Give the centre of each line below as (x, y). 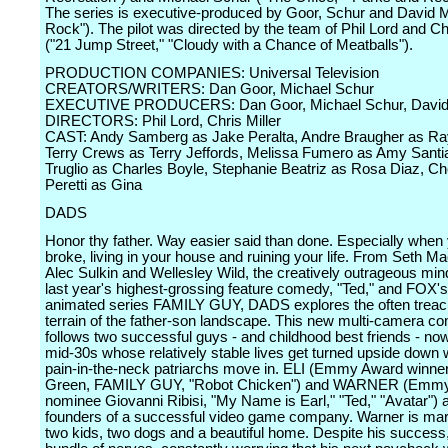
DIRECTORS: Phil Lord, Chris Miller (163, 121)
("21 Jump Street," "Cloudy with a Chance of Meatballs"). (229, 45)
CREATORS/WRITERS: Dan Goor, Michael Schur (209, 89)
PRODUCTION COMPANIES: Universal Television (212, 73)
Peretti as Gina (93, 185)
